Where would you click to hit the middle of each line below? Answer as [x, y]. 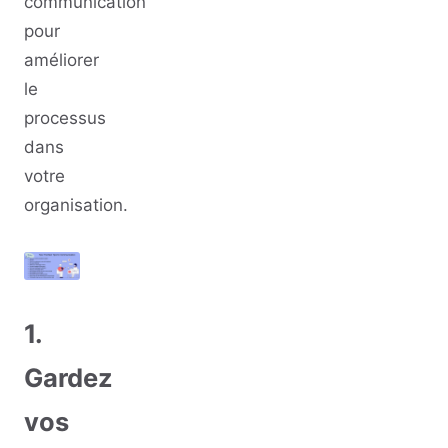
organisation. [76, 205]
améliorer [61, 60]
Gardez [68, 378]
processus [65, 118]
